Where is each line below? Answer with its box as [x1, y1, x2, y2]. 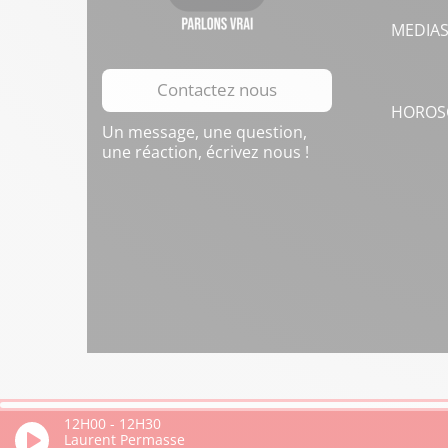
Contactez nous [157, 78, 277, 101]
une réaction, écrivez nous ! [102, 141, 309, 163]
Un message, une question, [102, 121, 307, 143]
